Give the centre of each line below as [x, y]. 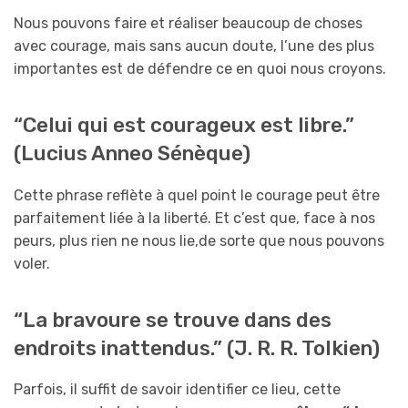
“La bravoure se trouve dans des [173, 320]
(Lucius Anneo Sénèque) [132, 154]
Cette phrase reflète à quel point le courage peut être [197, 195]
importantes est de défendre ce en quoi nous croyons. [200, 69]
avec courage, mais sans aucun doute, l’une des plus [194, 46]
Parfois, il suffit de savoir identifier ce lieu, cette [177, 389]
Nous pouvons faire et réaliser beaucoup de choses [188, 24]
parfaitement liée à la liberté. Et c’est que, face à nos [194, 218]
